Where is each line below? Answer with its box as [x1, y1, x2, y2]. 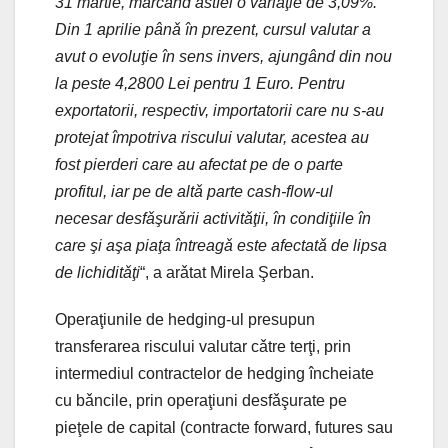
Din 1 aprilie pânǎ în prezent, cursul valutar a [55, 20, 371, 38]
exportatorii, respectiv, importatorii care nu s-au [55, 101, 384, 119]
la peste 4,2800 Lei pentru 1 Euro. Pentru [55, 74, 345, 92]
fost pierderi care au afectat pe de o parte [55, 155, 343, 173]
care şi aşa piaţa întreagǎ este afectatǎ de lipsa [55, 236, 387, 254]
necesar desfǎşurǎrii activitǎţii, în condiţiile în [55, 209, 371, 227]
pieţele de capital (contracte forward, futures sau [55, 418, 393, 436]
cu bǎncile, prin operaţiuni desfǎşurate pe [55, 391, 347, 409]
